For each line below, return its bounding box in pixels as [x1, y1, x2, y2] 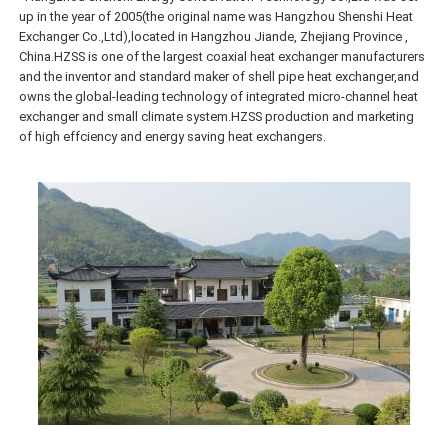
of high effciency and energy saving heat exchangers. [19, 128, 327, 144]
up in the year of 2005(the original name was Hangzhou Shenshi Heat [19, 8, 414, 24]
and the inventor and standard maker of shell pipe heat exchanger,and [19, 68, 420, 84]
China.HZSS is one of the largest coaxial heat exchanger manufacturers [19, 48, 426, 64]
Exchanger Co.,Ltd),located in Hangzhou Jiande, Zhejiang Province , [19, 28, 409, 44]
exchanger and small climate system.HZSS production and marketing [19, 108, 415, 124]
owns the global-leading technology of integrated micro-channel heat [19, 88, 419, 104]
